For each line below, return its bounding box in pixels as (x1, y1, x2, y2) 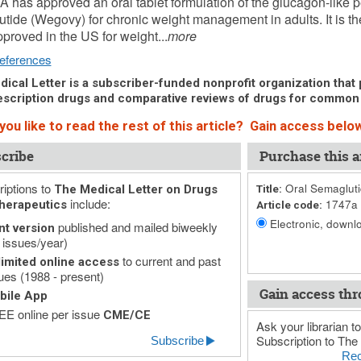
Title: (255, 182, 282, 195)
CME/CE (102, 308, 151, 322)
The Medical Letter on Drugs (53, 182, 218, 197)
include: (66, 195, 110, 212)
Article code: (255, 198, 322, 211)
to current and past (118, 252, 221, 269)
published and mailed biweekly (54, 218, 218, 235)
